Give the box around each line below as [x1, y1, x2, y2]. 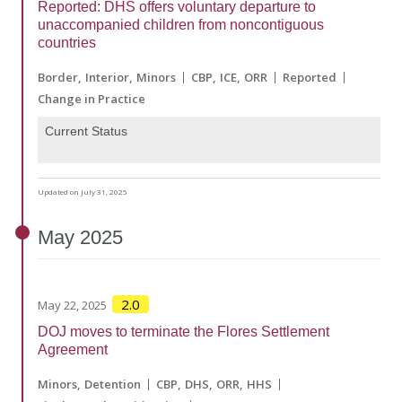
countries [38, 35, 96, 51]
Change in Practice [38, 91, 145, 108]
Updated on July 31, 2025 [38, 187, 127, 197]
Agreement [38, 342, 108, 358]
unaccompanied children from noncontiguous [38, 17, 324, 33]
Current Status [45, 124, 127, 139]
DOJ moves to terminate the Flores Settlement [38, 324, 329, 340]
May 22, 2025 [38, 297, 107, 314]
